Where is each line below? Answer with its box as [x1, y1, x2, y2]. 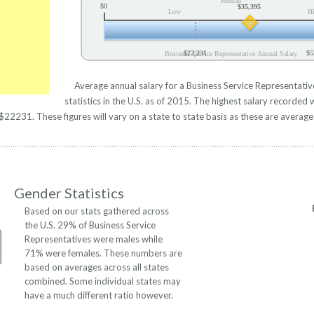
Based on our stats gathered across [25, 205, 169, 217]
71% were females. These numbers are [25, 247, 182, 259]
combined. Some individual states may [25, 275, 181, 287]
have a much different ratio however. [25, 289, 173, 301]
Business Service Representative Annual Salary [164, 49, 297, 57]
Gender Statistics [14, 184, 125, 202]
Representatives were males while [25, 233, 163, 245]
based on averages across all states [25, 261, 169, 273]
